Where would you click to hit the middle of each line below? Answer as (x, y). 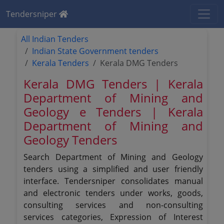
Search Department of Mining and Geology (113, 157)
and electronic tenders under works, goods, (113, 193)
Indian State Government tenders (95, 51)
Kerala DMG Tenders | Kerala (113, 84)
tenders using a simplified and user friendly (113, 169)
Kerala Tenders (61, 63)
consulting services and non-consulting (113, 205)
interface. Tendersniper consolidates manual (113, 181)
